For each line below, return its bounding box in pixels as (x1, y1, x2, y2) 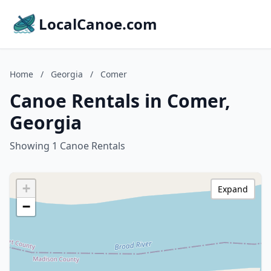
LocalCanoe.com (39, 14, 157, 34)
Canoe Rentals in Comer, (10, 88, 230, 113)
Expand (218, 183, 248, 195)
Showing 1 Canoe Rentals (10, 139, 125, 152)
